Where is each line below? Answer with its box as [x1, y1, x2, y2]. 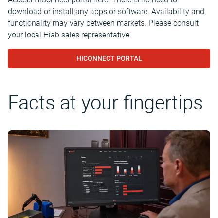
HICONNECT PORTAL [76, 54, 142, 62]
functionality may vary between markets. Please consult [8, 18, 199, 28]
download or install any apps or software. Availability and [8, 7, 204, 16]
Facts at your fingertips [8, 91, 203, 114]
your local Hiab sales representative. [8, 30, 131, 39]
